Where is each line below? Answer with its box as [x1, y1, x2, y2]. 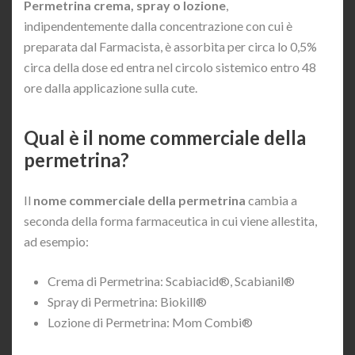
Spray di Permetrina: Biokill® [48, 294, 207, 310]
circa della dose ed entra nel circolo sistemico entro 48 [24, 59, 316, 75]
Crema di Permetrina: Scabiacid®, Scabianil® [48, 273, 295, 289]
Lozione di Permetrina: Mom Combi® [48, 315, 253, 330]
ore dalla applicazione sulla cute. [24, 80, 197, 96]
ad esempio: [24, 234, 89, 250]
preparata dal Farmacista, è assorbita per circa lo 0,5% [24, 39, 317, 55]
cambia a [246, 193, 297, 208]
